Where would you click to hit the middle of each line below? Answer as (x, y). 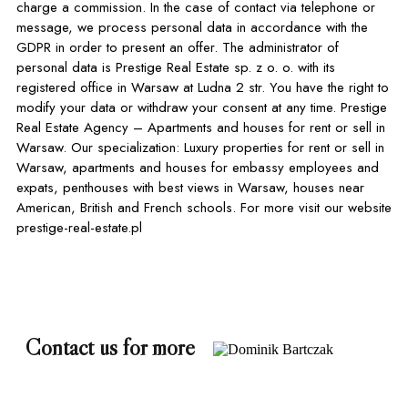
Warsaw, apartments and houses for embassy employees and (198, 168)
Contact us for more (110, 347)
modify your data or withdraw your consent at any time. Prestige (178, 107)
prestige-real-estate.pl (79, 228)
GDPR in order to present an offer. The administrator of (178, 47)
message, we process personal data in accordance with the (192, 27)
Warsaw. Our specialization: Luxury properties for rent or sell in (44, 148)
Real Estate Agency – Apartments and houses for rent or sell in (201, 127)
